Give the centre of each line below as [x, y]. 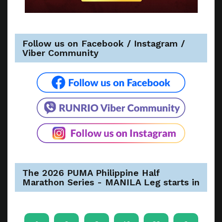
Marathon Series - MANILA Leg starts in [111, 182]
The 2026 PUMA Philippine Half [91, 173]
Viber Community [60, 53]
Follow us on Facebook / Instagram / [104, 43]
